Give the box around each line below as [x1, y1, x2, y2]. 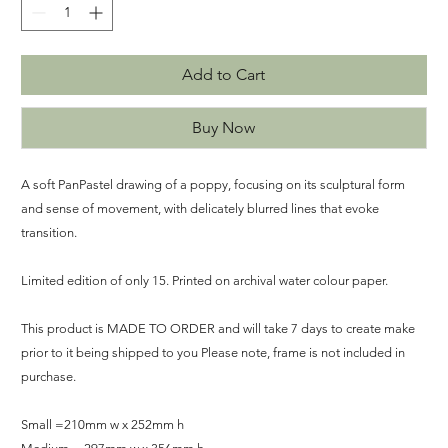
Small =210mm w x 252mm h [21, 416, 185, 432]
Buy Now [192, 117, 256, 137]
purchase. [21, 368, 77, 384]
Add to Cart [182, 64, 266, 84]
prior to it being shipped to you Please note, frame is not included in [21, 344, 406, 360]
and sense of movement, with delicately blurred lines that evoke [21, 200, 380, 216]
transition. [21, 224, 81, 240]
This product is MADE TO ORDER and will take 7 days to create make [21, 320, 416, 336]
